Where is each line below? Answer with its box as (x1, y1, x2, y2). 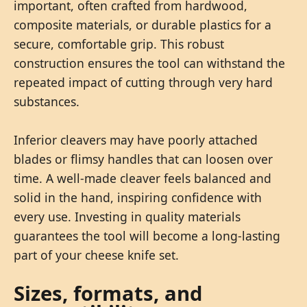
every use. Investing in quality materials (14, 208, 241, 225)
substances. (14, 93, 79, 110)
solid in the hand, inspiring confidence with (14, 188, 262, 206)
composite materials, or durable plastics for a (14, 16, 271, 33)
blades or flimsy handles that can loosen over (14, 150, 273, 167)
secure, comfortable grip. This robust (14, 35, 224, 52)
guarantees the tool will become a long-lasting (14, 227, 280, 244)
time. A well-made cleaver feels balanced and (14, 169, 271, 186)
